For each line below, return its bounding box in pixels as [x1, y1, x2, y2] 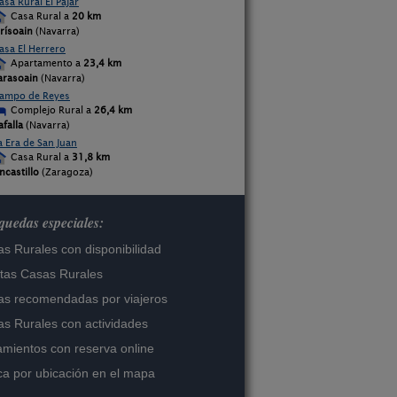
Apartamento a [8, 57, 83, 69]
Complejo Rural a [8, 104, 94, 116]
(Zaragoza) [39, 166, 93, 178]
